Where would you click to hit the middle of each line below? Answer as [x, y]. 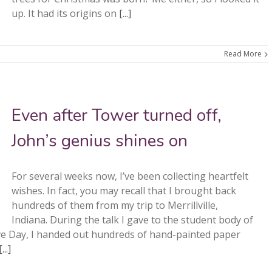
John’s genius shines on [100, 141]
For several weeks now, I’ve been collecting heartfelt [130, 176]
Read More [243, 54]
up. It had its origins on [65, 13]
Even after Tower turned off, [117, 115]
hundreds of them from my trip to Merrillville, [115, 205]
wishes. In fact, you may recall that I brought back [124, 191]
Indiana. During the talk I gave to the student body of [132, 220]
